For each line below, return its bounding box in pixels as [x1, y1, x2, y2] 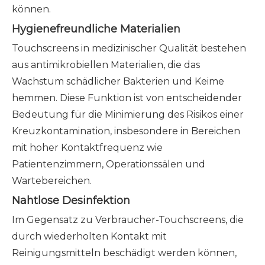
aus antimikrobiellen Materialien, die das [12, 59, 200, 70]
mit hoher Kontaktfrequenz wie [12, 142, 163, 153]
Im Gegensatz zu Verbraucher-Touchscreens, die [12, 214, 244, 225]
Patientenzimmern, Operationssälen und [12, 159, 205, 170]
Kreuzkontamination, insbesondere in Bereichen [12, 125, 240, 137]
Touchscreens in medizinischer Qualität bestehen [12, 43, 246, 54]
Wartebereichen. [12, 175, 92, 186]
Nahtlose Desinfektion [12, 194, 130, 207]
